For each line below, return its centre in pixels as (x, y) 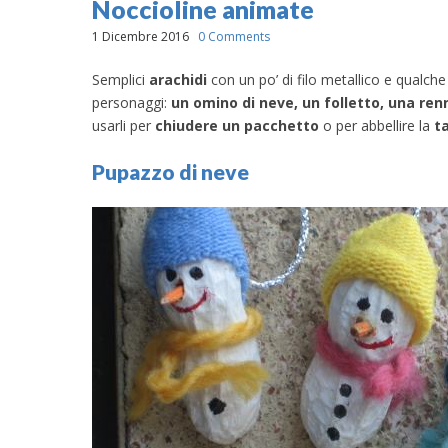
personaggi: (131, 102)
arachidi (178, 79)
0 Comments (234, 36)
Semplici (120, 79)
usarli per (123, 125)
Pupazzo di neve (170, 172)
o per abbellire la (376, 125)
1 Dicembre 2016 (140, 36)
